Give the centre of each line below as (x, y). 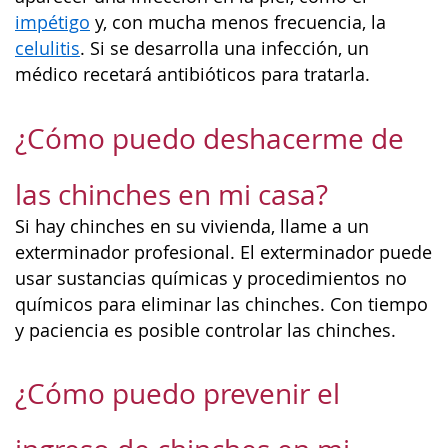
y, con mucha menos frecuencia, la (238, 22)
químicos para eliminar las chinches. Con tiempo (221, 304)
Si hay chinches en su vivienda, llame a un (192, 226)
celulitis (47, 48)
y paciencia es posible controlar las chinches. (205, 330)
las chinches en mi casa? (171, 194)
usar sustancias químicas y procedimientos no (211, 278)
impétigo (52, 22)
